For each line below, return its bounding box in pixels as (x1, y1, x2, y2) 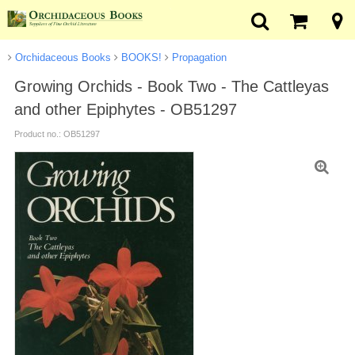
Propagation (168, 52, 227, 63)
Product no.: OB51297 (13, 128, 100, 139)
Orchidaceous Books (11, 52, 111, 63)
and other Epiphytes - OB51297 (13, 101, 237, 118)
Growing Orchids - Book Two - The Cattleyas (13, 78, 329, 95)
